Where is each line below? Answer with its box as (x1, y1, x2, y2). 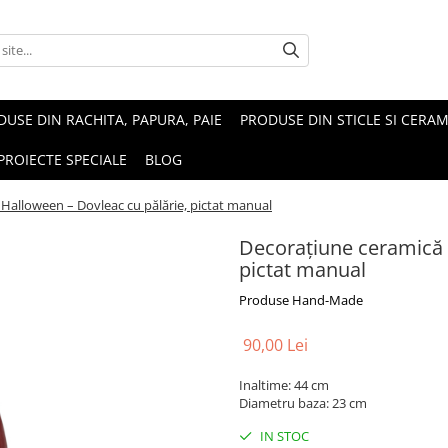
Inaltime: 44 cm (239, 376, 329, 394)
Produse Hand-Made (239, 291, 363, 309)
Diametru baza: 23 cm (239, 394, 367, 412)
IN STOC (257, 427, 309, 445)
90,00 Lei (243, 334, 308, 356)
